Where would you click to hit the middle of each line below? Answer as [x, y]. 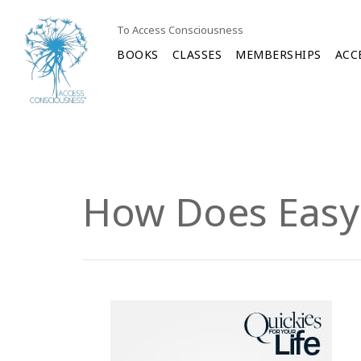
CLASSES [197, 54]
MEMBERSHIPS [278, 54]
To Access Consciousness [180, 30]
